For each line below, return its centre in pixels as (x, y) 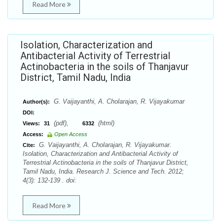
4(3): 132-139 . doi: (50, 180)
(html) (105, 123)
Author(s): (36, 102)
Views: (31, 123)
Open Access (71, 134)
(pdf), (67, 123)
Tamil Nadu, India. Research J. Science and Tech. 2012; (103, 171)
